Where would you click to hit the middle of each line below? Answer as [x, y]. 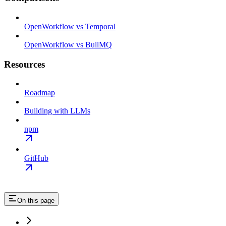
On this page [36, 201]
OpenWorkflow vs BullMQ [68, 44]
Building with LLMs [57, 111]
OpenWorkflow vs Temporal [70, 26]
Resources [24, 64]
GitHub [36, 158]
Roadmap [40, 93]
